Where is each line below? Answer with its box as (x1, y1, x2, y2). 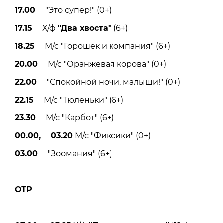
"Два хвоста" (58, 23, 111, 33)
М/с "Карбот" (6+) (36, 112, 114, 122)
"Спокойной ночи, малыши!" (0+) (37, 77, 180, 87)
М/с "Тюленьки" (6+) (34, 95, 123, 105)
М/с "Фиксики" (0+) (73, 130, 151, 140)
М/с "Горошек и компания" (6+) (35, 41, 170, 51)
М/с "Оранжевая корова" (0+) (38, 59, 166, 69)
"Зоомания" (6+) (38, 148, 112, 158)
